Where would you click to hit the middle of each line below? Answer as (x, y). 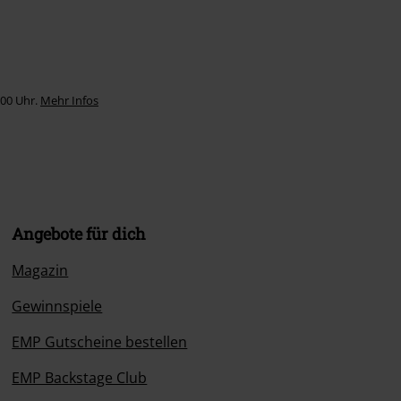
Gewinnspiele (57, 306)
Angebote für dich (79, 234)
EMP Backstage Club (80, 378)
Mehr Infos (69, 100)
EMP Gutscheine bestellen (100, 342)
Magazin (40, 270)
